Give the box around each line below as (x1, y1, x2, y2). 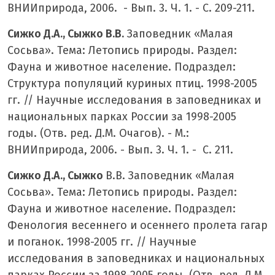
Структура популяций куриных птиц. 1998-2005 (7, 76, 257, 90)
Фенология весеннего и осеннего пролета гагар (7, 218, 268, 232)
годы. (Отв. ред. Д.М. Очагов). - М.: (7, 126, 189, 140)
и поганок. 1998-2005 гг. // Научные (7, 234, 196, 249)
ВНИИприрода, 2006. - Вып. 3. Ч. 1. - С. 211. (7, 142, 233, 157)
